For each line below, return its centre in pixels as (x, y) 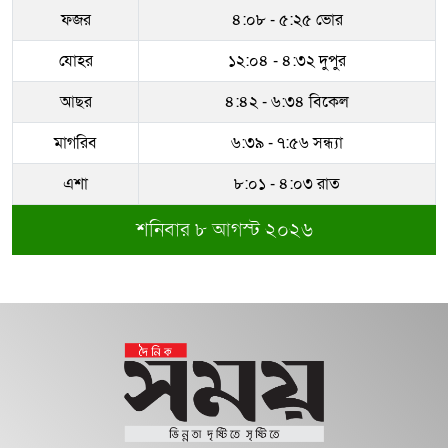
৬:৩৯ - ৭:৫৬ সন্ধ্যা (287, 143)
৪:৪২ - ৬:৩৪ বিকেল (287, 102)
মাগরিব (75, 143)
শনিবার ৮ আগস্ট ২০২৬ (224, 230)
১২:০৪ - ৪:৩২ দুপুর (287, 61)
